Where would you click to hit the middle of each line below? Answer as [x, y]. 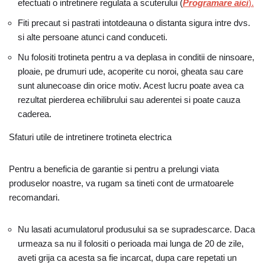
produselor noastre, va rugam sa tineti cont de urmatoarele [121, 183]
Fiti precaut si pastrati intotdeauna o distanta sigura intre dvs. [134, 23]
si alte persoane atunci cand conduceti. [93, 37]
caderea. [35, 114]
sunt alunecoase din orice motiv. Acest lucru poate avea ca [131, 85]
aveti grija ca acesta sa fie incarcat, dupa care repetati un [127, 258]
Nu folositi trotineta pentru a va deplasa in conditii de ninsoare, [136, 57]
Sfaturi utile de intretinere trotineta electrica [90, 137]
